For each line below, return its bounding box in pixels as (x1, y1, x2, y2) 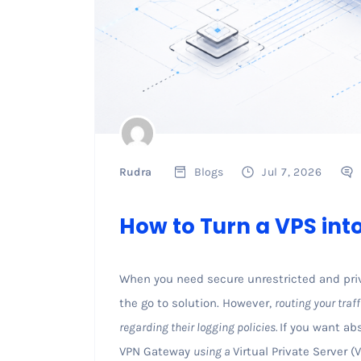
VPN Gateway (118, 343, 193, 359)
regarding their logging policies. (118, 319, 280, 334)
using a (193, 343, 233, 359)
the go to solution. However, (118, 295, 275, 310)
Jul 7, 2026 (261, 164, 322, 179)
